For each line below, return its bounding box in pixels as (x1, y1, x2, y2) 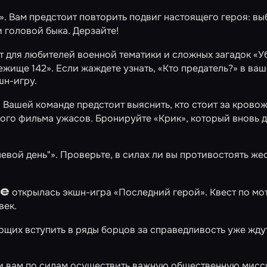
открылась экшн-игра (9, 186, 114, 198)
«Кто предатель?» (158, 62, 238, 74)
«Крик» (154, 112, 186, 125)
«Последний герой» (113, 186, 205, 198)
